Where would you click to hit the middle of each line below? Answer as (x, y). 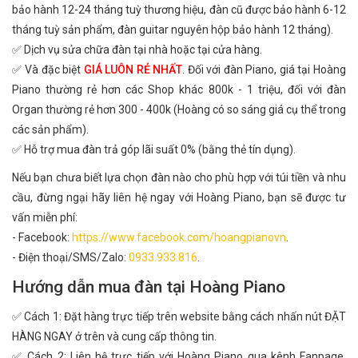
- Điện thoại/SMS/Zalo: (70, 257)
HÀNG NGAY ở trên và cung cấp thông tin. (114, 336)
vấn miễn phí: (45, 217)
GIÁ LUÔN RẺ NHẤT (133, 70)
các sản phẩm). (50, 129)
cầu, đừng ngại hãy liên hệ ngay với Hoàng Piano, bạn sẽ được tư (179, 197)
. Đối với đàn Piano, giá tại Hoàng (265, 70)
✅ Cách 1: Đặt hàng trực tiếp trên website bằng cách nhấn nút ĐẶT (179, 316)
